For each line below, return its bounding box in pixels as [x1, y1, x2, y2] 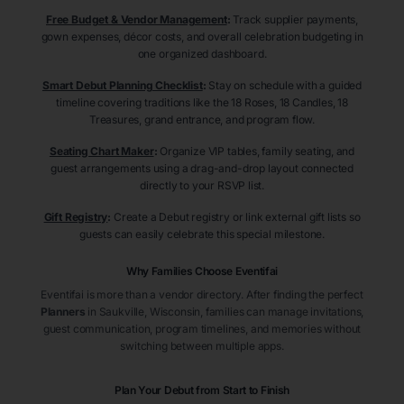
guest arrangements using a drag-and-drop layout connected [50, 161, 353, 176]
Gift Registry [43, 210, 108, 225]
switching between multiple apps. [120, 339, 284, 353]
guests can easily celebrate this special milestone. [78, 227, 326, 242]
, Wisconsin [144, 305, 201, 319]
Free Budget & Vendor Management [46, 13, 227, 27]
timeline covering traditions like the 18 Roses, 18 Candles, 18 [55, 96, 349, 110]
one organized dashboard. [137, 47, 267, 61]
